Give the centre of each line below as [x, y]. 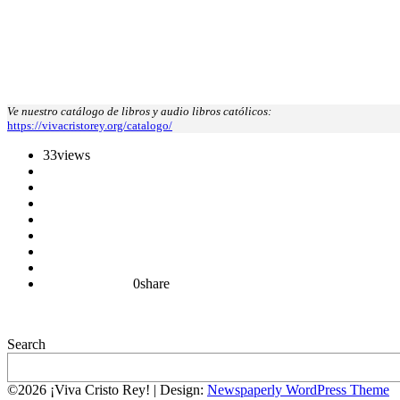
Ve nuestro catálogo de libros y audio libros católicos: [139, 112]
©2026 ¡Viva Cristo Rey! [80, 390]
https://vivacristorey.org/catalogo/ [90, 126]
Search [26, 345]
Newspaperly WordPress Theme [298, 390]
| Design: [180, 390]
